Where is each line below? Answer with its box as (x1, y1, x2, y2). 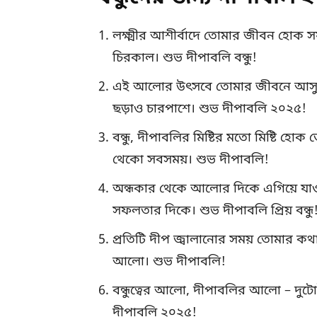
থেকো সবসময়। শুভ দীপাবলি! (113, 151, 269, 169)
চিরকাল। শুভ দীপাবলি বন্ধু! (113, 50, 257, 67)
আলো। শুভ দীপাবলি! (113, 253, 226, 271)
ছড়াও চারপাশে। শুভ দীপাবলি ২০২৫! (113, 100, 306, 118)
